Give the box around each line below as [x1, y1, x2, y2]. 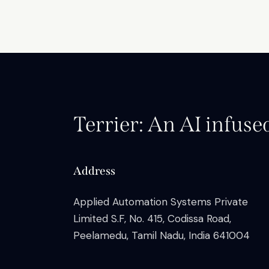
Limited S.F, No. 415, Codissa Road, [73, 212, 231, 226]
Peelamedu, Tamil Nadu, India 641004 [73, 229, 250, 243]
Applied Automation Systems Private [73, 195, 248, 209]
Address [73, 164, 115, 178]
